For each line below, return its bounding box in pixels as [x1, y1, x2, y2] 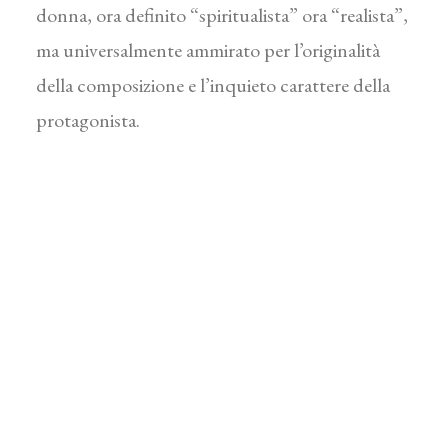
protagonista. [36, 107, 140, 133]
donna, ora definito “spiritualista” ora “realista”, [36, 2, 408, 28]
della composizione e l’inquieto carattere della [36, 72, 390, 98]
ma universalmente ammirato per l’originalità [36, 37, 380, 63]
